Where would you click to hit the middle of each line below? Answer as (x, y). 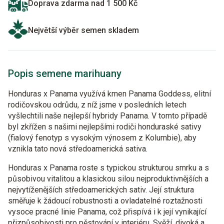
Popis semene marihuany (65, 73)
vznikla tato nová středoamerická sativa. (78, 149)
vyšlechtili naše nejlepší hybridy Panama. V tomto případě (107, 116)
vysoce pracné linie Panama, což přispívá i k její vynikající (107, 212)
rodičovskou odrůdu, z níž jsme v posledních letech (97, 105)
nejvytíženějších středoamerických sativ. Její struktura (101, 190)
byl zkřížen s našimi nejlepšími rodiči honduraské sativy (105, 127)
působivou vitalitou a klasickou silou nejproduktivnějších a (108, 179)
